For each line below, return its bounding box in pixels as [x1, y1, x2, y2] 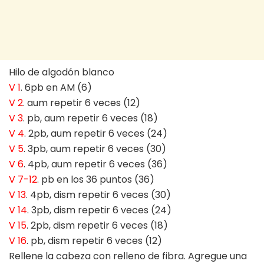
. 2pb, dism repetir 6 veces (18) [27, 218, 168, 232]
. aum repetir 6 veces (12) [23, 95, 140, 110]
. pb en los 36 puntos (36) [37, 172, 154, 186]
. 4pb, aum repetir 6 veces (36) [24, 157, 167, 171]
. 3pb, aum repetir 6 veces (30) [24, 141, 166, 156]
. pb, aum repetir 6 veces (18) [23, 111, 158, 125]
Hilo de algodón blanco [9, 65, 114, 79]
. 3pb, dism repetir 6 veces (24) [27, 203, 171, 217]
